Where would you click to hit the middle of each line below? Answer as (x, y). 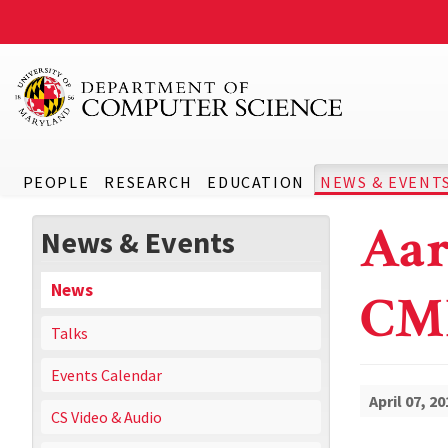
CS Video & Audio (106, 417)
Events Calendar (106, 375)
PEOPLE (56, 182)
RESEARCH (148, 182)
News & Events (138, 242)
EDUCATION (256, 182)
